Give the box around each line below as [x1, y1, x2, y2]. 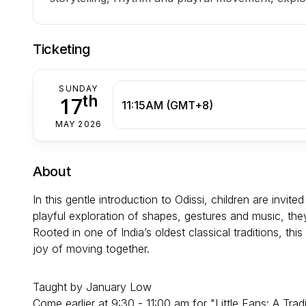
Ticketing [33, 41, 91, 58]
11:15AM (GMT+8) [122, 98, 213, 112]
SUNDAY [59, 83, 98, 94]
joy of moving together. [33, 242, 150, 256]
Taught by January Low [33, 280, 152, 294]
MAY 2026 [55, 119, 102, 130]
